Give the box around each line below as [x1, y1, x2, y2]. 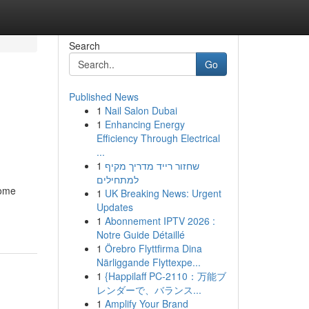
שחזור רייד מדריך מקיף [104, 159, 199, 172]
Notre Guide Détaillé [96, 228, 185, 241]
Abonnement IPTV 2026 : [104, 214, 215, 228]
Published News [68, 90, 139, 103]
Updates [96, 200, 133, 214]
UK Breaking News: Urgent [104, 186, 221, 200]
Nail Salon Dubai [104, 103, 177, 117]
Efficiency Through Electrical [96, 131, 220, 145]
